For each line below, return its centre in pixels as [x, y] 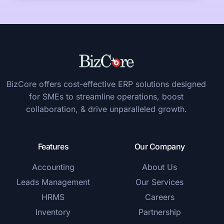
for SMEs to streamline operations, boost [106, 96]
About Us [160, 167]
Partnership [159, 212]
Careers [159, 197]
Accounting [53, 167]
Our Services [160, 182]
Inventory [53, 212]
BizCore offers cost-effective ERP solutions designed [106, 84]
